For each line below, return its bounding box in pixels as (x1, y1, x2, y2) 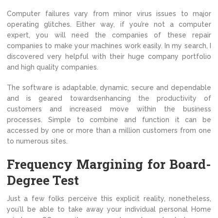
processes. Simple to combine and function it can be (7, 116, 211, 124)
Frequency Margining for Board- (7, 156, 211, 172)
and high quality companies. (7, 63, 98, 71)
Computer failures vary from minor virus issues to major (7, 10, 211, 18)
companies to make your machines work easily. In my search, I (7, 42, 211, 50)
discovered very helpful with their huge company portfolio (7, 53, 211, 60)
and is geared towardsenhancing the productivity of (7, 94, 211, 102)
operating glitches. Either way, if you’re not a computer (7, 20, 211, 28)
